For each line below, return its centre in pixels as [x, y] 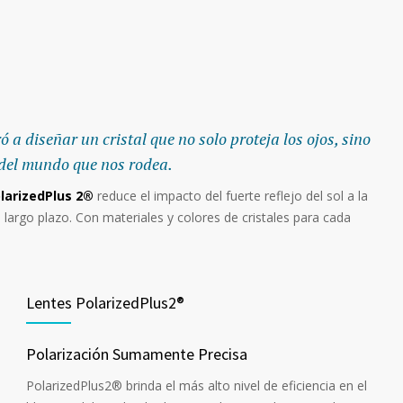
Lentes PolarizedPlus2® [105, 302]
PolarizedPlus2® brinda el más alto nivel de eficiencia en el [197, 386]
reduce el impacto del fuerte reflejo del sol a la [231, 195]
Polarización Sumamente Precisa [137, 354]
